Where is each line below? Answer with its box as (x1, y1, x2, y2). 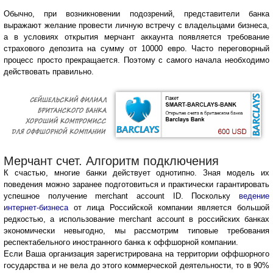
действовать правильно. (4, 67, 94, 77)
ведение (239, 191, 269, 201)
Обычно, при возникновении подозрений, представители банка (4, 9, 269, 19)
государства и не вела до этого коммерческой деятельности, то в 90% (4, 261, 269, 271)
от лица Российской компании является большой (68, 203, 269, 213)
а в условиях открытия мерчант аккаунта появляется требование (4, 32, 269, 42)
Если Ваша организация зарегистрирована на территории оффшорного (4, 249, 269, 259)
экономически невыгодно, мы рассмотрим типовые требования (4, 226, 269, 236)
